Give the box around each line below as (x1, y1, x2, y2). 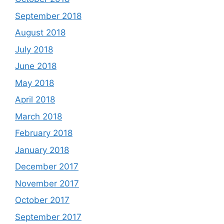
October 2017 (15, 195, 69, 205)
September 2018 (15, 10, 81, 21)
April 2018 (15, 94, 55, 104)
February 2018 (15, 128, 72, 138)
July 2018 (15, 44, 53, 54)
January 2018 (15, 144, 69, 155)
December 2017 (15, 161, 78, 171)
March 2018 (15, 111, 62, 121)
